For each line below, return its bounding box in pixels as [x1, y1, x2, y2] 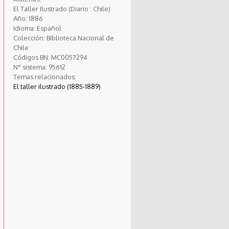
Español [36, 24, 61, 32]
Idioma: [13, 24, 37, 32]
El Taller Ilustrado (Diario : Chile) [13, 4, 110, 13]
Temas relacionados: [13, 72, 76, 81]
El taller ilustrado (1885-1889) [13, 82, 101, 90]
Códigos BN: [13, 53, 51, 61]
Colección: [13, 33, 47, 42]
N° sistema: [13, 62, 49, 71]
